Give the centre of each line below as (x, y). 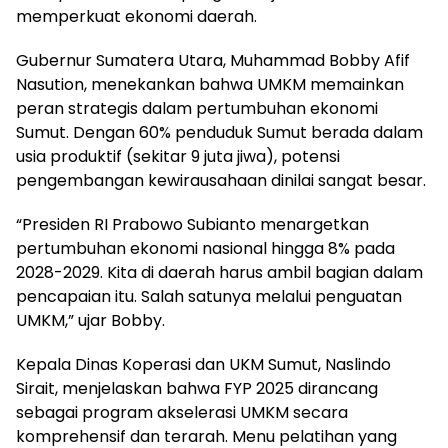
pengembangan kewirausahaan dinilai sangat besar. (221, 180)
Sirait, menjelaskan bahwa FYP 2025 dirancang (197, 388)
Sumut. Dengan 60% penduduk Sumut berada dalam (219, 132)
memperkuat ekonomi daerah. (136, 16)
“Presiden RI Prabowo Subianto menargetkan (192, 224)
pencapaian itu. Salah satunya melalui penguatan (209, 296)
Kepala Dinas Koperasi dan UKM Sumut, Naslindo (203, 364)
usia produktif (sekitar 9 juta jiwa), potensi (178, 156)
